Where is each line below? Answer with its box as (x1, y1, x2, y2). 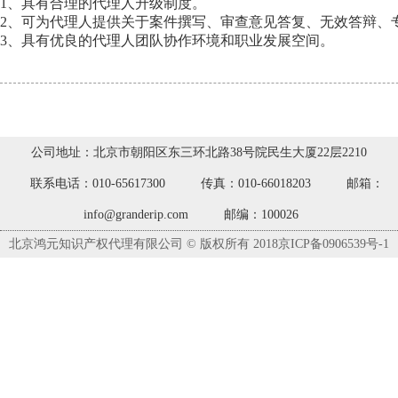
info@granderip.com (84, 208, 188, 221)
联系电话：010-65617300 (30, 177, 165, 190)
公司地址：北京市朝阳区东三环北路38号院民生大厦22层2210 (31, 146, 367, 159)
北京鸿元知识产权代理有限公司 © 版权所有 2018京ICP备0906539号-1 (9, 237, 389, 251)
